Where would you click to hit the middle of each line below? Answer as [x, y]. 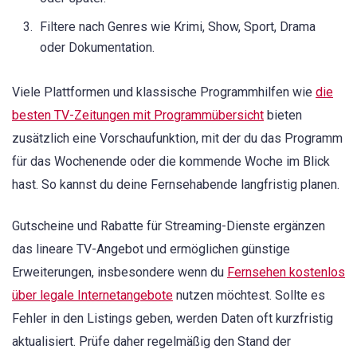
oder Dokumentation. [97, 47]
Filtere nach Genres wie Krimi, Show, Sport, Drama [178, 26]
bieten [283, 115]
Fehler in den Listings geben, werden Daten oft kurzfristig [173, 319]
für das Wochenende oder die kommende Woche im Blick [171, 161]
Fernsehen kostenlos [286, 273]
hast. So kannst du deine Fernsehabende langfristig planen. [176, 184]
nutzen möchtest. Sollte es [249, 296]
